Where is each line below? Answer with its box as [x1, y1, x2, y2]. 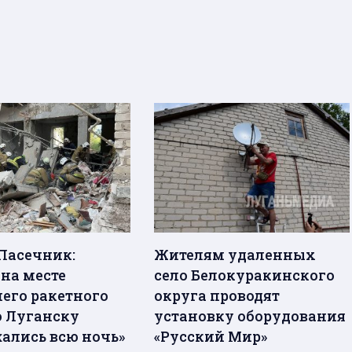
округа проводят [154, 286, 280, 306]
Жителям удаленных [154, 245, 317, 265]
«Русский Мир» [154, 327, 268, 346]
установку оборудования [154, 306, 346, 326]
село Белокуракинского [154, 266, 335, 285]
